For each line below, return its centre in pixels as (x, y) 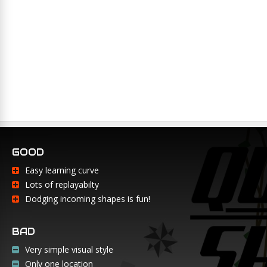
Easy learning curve (62, 170)
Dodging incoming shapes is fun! (88, 199)
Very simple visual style (69, 250)
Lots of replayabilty (62, 185)
